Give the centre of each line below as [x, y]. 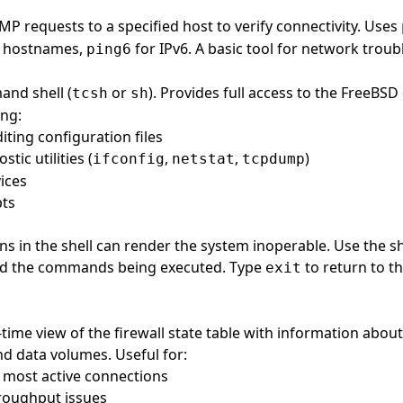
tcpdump [273, 159]
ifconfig [129, 159]
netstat [203, 159]
